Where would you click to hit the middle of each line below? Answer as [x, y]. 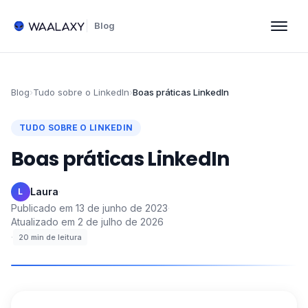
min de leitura [56, 237]
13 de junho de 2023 [122, 208]
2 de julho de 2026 [121, 222]
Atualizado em [43, 222]
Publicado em [42, 208]
